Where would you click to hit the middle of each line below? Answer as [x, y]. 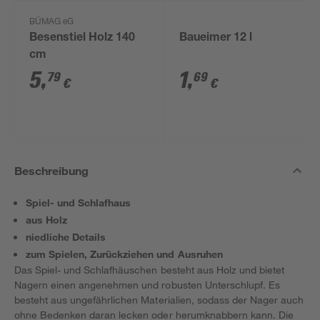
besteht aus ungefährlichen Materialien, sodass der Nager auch [159, 300]
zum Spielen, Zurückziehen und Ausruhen [124, 254]
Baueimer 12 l [216, 39]
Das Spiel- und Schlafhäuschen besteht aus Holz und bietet [149, 270]
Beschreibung [52, 170]
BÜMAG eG [52, 22]
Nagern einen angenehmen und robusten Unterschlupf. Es [147, 285]
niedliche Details [66, 237]
